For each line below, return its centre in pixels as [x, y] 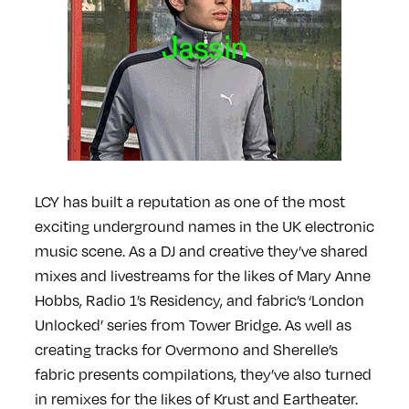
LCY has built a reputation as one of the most [189, 201]
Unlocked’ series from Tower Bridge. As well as [193, 325]
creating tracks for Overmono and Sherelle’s [186, 349]
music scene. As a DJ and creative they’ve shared [201, 251]
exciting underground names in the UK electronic [204, 226]
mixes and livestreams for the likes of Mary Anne [202, 275]
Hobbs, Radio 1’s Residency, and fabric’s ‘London [199, 300]
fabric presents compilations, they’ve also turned [203, 374]
